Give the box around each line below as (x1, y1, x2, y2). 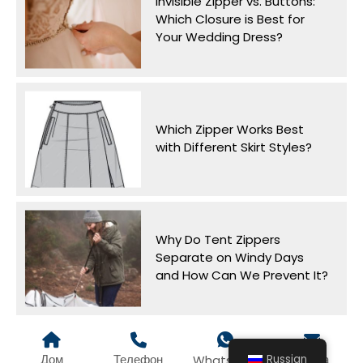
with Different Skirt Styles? (155, 138, 312, 156)
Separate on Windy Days (155, 248, 304, 266)
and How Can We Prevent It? (155, 266, 328, 284)
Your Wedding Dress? (155, 28, 283, 45)
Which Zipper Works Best (155, 120, 304, 138)
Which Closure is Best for (155, 10, 305, 28)
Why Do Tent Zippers (155, 230, 280, 248)
